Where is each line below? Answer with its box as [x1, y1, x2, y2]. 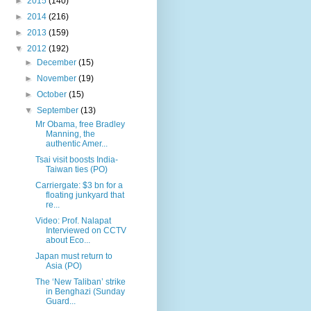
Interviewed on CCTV [45, 225, 126, 235]
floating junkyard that [45, 190, 124, 200]
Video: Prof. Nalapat [35, 215, 111, 226]
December [37, 57, 79, 67]
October [37, 89, 69, 99]
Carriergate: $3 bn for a [35, 180, 123, 190]
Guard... [45, 296, 76, 306]
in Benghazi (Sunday [45, 286, 125, 296]
